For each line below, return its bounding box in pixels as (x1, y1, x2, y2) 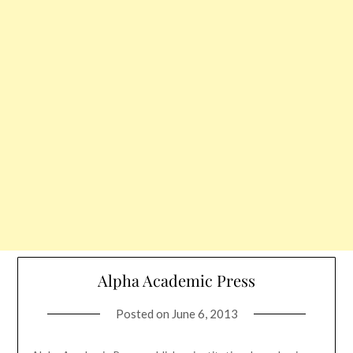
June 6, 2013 (171, 307, 238, 321)
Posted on (115, 307, 172, 321)
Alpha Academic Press (98, 269, 255, 292)
